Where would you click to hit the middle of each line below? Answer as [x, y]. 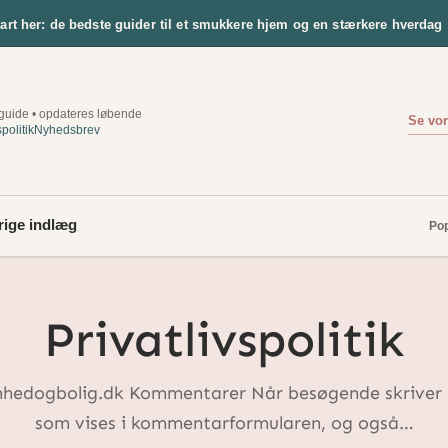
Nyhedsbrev [67, 130]
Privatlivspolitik [224, 340]
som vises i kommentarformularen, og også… [224, 423]
